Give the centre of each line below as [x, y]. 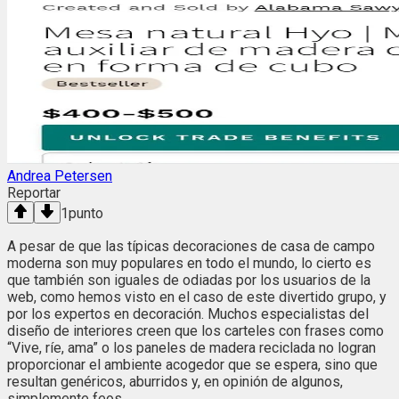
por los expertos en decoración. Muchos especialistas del [188, 314]
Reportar [34, 193]
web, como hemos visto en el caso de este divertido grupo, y [197, 297]
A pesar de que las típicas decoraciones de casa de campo [191, 247]
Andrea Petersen [60, 176]
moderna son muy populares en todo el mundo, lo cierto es [189, 264]
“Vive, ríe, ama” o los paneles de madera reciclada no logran [191, 348]
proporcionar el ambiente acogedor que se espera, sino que [192, 365]
